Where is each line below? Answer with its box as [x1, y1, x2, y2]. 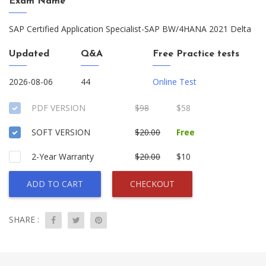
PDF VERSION [31, 102, 85, 113]
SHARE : [9, 214, 39, 225]
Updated [9, 49, 49, 59]
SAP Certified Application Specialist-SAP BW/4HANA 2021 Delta [9, 23, 251, 34]
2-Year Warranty [31, 151, 94, 162]
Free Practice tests [153, 49, 240, 59]
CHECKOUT [130, 178, 175, 189]
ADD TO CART [27, 178, 83, 189]
